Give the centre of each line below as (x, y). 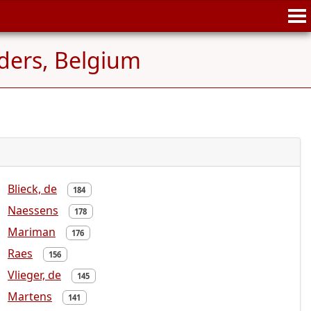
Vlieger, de (34, 275)
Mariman (32, 232)
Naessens (33, 210)
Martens (30, 296)
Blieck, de (32, 189)
